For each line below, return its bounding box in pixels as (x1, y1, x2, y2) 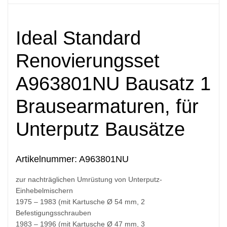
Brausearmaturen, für (16, 96, 199, 118)
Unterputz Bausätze (16, 119, 185, 140)
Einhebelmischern (16, 186, 73, 195)
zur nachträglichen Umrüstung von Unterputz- (16, 175, 162, 183)
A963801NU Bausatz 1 (16, 73, 211, 95)
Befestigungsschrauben (16, 208, 91, 217)
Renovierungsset (16, 50, 160, 72)
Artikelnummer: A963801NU (16, 154, 129, 164)
